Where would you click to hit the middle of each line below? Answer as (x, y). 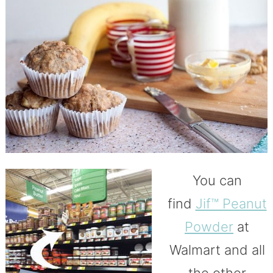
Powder (209, 227)
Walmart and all (217, 250)
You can (217, 181)
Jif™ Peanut (231, 204)
